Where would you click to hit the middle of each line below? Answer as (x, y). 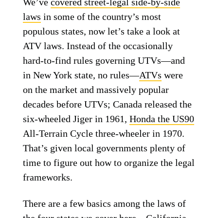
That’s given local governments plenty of (104, 148)
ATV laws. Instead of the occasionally (98, 46)
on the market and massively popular (96, 90)
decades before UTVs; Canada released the (108, 104)
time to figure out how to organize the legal (109, 163)
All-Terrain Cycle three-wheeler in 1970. (104, 133)
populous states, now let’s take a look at (102, 31)
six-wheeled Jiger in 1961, (76, 119)
